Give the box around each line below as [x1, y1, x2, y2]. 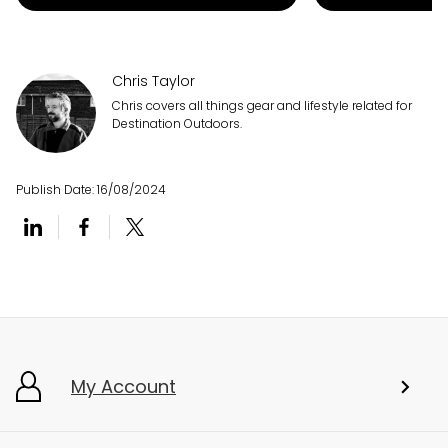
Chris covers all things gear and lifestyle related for [112, 97, 412, 115]
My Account [71, 374, 176, 400]
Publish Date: [16, 181, 97, 199]
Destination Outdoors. [112, 115, 242, 133]
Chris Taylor [112, 71, 195, 92]
